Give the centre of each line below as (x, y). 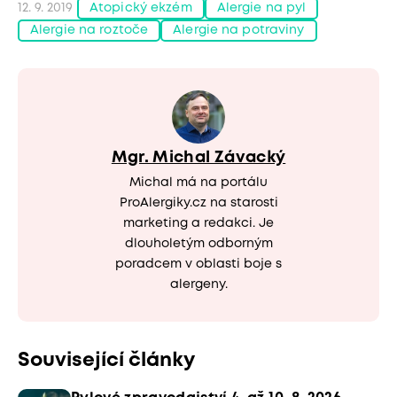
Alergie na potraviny (239, 30)
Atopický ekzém (141, 8)
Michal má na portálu (198, 182)
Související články (106, 360)
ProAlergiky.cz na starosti (198, 202)
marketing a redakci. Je (198, 223)
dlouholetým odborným (198, 243)
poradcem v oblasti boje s (198, 264)
